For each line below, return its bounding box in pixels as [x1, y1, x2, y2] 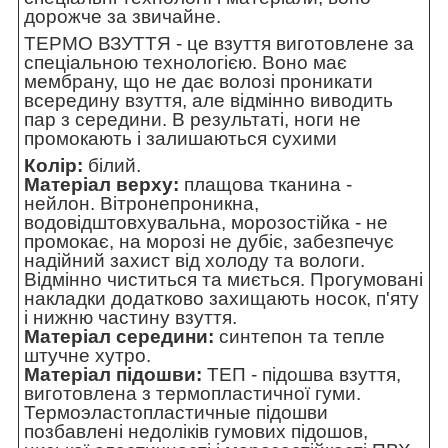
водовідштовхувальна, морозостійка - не [24, 212, 388, 234]
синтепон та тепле [214, 326, 385, 348]
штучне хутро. [24, 345, 151, 367]
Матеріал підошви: [24, 364, 202, 386]
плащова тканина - [179, 174, 352, 196]
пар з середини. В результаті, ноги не [24, 109, 361, 131]
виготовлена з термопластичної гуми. [24, 383, 361, 405]
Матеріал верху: [24, 174, 179, 196]
